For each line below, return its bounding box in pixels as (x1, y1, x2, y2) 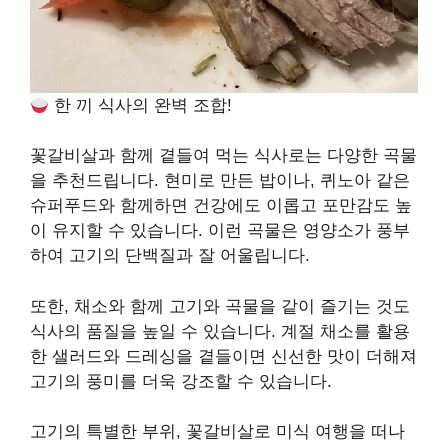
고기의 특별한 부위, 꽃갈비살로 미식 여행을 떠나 (30, 422, 405, 442)
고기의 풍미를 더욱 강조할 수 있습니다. (30, 371, 332, 391)
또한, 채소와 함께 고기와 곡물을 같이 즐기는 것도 (30, 296, 410, 316)
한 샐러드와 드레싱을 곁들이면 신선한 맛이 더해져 (30, 346, 417, 366)
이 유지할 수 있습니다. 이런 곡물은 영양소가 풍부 (30, 221, 410, 241)
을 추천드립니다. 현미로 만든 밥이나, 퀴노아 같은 (30, 171, 410, 191)
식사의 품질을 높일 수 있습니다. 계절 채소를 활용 (30, 321, 410, 341)
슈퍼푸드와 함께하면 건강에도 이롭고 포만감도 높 (30, 196, 412, 216)
